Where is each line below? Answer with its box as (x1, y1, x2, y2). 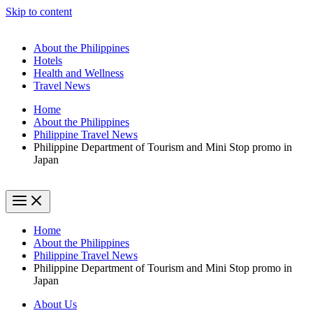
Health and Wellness (34, 67, 124, 79)
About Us (34, 298, 77, 310)
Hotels (34, 54, 62, 66)
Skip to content (6, 6, 72, 17)
